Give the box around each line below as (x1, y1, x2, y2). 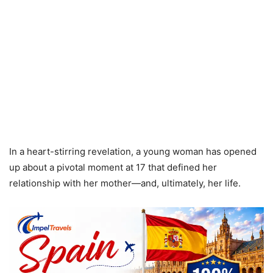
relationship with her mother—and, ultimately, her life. (9, 177, 241, 189)
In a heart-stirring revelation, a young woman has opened (9, 145, 257, 157)
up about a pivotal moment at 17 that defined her (9, 161, 217, 173)
